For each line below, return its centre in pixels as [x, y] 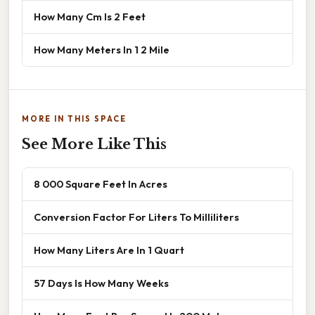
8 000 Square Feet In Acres [101, 184]
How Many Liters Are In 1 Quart [109, 250]
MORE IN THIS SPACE [74, 119]
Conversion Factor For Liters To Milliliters [136, 217]
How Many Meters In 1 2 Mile [102, 50]
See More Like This [94, 144]
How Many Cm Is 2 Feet [90, 17]
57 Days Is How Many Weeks [101, 283]
